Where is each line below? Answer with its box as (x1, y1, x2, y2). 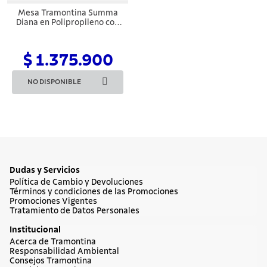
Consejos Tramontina (10, 256, 92, 265)
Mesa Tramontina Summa (17, 8, 118, 17)
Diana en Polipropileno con (16, 18, 119, 27)
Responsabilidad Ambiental (10, 247, 119, 256)
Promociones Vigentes (10, 197, 97, 206)
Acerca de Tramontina (10, 237, 96, 246)
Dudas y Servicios (10, 166, 80, 175)
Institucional (10, 225, 61, 234)
